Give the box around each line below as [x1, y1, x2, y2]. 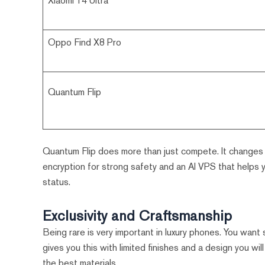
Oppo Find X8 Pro [48, 36, 122, 49]
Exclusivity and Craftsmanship [43, 206, 232, 225]
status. [43, 176, 71, 189]
